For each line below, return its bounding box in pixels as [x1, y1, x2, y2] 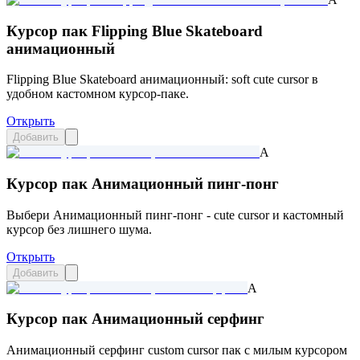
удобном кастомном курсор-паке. [6, 87, 189, 101]
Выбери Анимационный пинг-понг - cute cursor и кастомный [6, 207, 344, 222]
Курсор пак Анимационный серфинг [6, 310, 264, 328]
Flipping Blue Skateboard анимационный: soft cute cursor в [6, 72, 318, 87]
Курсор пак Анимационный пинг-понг [6, 174, 279, 192]
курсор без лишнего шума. [6, 222, 152, 236]
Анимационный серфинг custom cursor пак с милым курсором [6, 343, 347, 358]
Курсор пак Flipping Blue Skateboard [6, 22, 263, 39]
